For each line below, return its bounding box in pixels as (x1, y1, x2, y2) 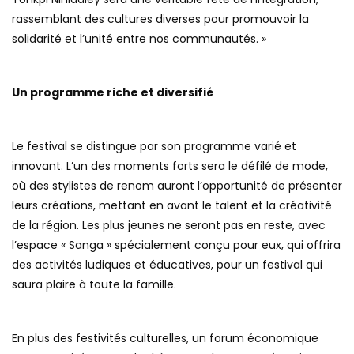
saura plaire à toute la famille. (12, 276, 176, 292)
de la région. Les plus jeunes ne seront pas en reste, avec (12, 217, 326, 233)
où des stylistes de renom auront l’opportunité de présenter (12, 177, 342, 194)
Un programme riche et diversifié (12, 84, 213, 100)
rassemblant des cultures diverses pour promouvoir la (12, 10, 309, 27)
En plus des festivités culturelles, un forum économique (12, 330, 318, 346)
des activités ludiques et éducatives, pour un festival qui (12, 256, 322, 273)
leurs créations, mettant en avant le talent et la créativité (12, 197, 332, 213)
